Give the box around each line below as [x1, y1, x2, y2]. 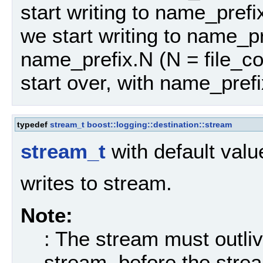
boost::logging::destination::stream [87, 119, 232, 129]
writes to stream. [21, 171, 172, 195]
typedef [17, 119, 50, 129]
